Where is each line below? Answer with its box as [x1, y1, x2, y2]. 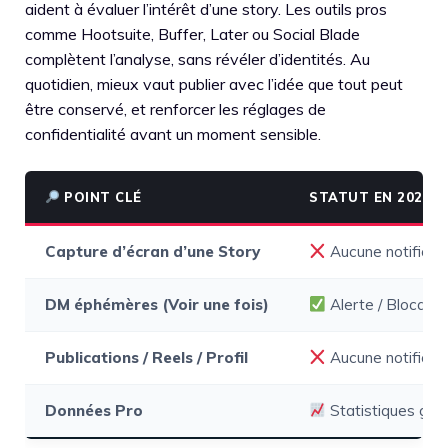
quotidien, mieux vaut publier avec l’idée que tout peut [25, 74, 403, 94]
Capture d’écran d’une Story [45, 242, 260, 261]
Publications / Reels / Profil [45, 348, 248, 367]
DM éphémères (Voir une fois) [45, 295, 269, 314]
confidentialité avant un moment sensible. [25, 124, 321, 144]
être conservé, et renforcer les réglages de [25, 99, 326, 119]
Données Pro [45, 401, 143, 420]
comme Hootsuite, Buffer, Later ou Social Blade [25, 24, 360, 44]
